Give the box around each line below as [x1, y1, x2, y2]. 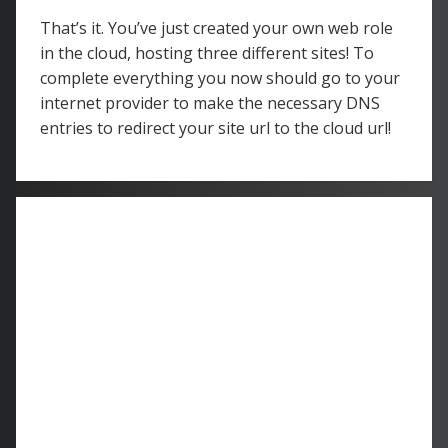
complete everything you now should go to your [40, 67, 400, 89]
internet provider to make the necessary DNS [40, 92, 380, 114]
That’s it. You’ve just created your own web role [40, 17, 393, 39]
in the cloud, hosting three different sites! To [40, 42, 374, 64]
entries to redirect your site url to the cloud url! [40, 117, 391, 139]
